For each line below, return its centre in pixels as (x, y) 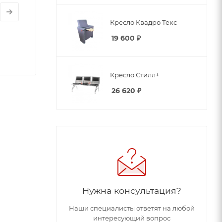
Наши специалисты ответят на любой (132, 208)
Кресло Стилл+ (135, 75)
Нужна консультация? (132, 191)
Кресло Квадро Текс (143, 22)
